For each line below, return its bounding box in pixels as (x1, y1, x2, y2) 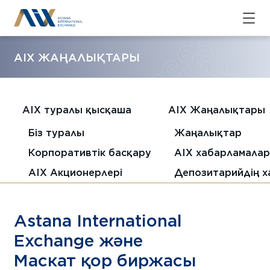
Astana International (14, 210, 183, 231)
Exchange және (14, 230, 143, 251)
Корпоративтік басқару (28, 146, 151, 159)
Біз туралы (28, 126, 84, 139)
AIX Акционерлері (28, 166, 122, 178)
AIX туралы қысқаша (22, 104, 131, 116)
